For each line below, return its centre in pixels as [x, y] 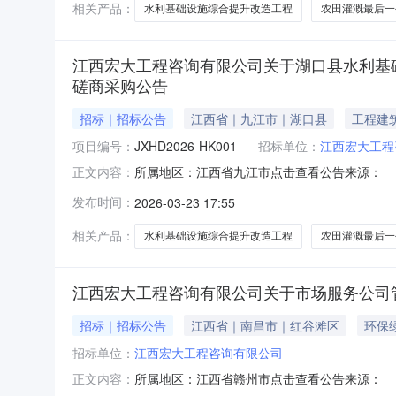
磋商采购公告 [120, 84]
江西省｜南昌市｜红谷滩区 [265, 325]
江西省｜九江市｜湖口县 [259, 118]
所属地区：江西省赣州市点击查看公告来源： [258, 378]
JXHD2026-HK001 [186, 145]
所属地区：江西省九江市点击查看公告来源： [258, 171]
